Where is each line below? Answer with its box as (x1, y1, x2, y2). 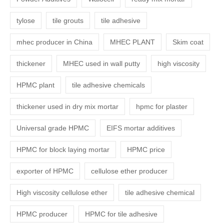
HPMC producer (16, 210, 68, 218)
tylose (16, 16, 35, 25)
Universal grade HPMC (16, 124, 89, 132)
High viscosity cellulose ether (16, 188, 108, 197)
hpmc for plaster (136, 102, 188, 111)
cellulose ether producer (91, 167, 168, 175)
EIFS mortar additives (106, 124, 175, 132)
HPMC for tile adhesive (85, 210, 158, 218)
